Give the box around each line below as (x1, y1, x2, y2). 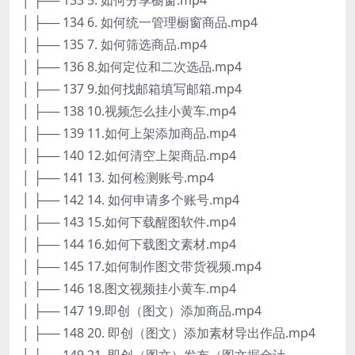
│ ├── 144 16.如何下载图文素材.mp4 (22, 235, 236, 253)
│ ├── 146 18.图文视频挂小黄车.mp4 (22, 279, 236, 297)
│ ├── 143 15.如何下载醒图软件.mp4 (22, 212, 236, 231)
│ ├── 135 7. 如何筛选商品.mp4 (22, 35, 207, 53)
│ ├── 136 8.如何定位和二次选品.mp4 (22, 57, 242, 75)
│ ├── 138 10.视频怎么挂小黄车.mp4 (22, 101, 236, 120)
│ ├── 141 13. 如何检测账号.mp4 (22, 168, 214, 186)
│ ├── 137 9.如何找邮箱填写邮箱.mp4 (22, 79, 242, 97)
